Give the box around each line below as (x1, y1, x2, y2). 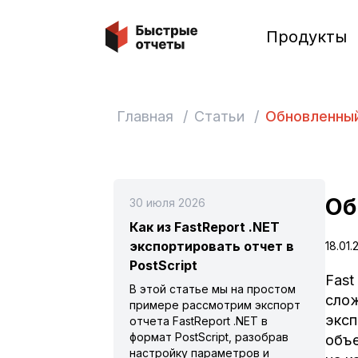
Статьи (194, 108, 245, 125)
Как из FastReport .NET (129, 219, 280, 235)
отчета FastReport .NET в (129, 314, 268, 328)
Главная (117, 108, 173, 125)
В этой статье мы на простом (129, 282, 296, 296)
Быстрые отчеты (105, 22, 213, 38)
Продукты (265, 27, 347, 46)
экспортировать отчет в (129, 238, 294, 254)
